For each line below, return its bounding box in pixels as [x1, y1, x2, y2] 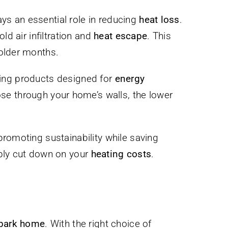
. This [147, 30, 172, 42]
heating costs [91, 148, 152, 160]
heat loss [139, 14, 180, 26]
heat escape [94, 30, 148, 42]
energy [115, 73, 145, 85]
